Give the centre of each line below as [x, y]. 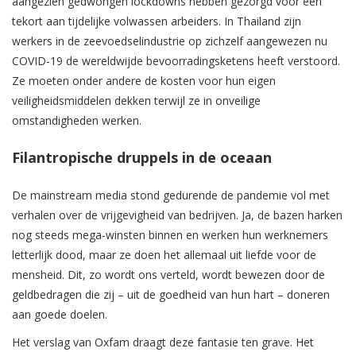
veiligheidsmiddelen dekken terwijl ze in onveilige [136, 101]
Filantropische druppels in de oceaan [142, 158]
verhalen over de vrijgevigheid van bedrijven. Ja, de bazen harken [177, 215]
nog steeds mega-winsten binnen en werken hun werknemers [170, 235]
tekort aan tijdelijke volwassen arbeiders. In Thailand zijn [157, 21]
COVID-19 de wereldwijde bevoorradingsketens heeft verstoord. [176, 61]
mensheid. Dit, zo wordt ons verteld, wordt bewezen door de [168, 275]
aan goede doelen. [60, 315]
